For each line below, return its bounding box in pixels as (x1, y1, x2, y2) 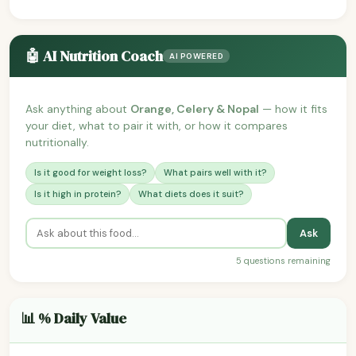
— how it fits (259, 101, 327, 116)
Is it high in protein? (34, 188, 121, 199)
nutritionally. (25, 134, 89, 149)
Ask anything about (25, 101, 130, 116)
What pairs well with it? (164, 166, 266, 178)
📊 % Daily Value (21, 308, 126, 328)
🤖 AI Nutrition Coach (25, 45, 163, 66)
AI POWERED (169, 50, 223, 61)
